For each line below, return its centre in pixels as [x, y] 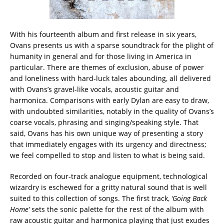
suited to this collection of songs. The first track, [91, 198]
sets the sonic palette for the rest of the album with [117, 209]
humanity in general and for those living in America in [101, 56]
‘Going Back [189, 198]
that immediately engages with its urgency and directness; [108, 144]
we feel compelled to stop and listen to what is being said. [107, 155]
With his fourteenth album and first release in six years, [103, 34]
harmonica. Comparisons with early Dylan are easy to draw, [109, 100]
